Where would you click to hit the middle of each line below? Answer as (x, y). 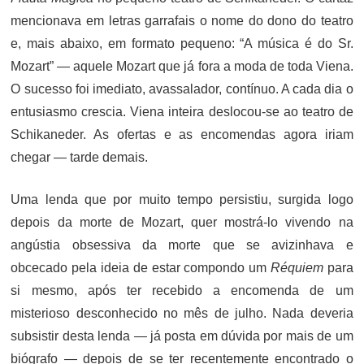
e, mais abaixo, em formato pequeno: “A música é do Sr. (182, 44)
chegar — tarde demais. (80, 158)
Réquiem (297, 268)
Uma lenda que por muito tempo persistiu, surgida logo (182, 200)
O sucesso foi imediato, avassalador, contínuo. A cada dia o (182, 89)
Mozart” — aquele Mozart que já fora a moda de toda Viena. (182, 67)
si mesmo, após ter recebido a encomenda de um (182, 291)
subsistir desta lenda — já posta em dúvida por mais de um (182, 336)
